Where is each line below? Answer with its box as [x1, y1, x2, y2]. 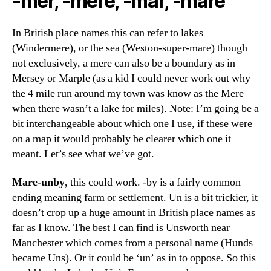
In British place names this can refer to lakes [12, 25, 203, 40]
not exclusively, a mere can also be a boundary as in [12, 56, 235, 70]
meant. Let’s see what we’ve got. [12, 146, 154, 161]
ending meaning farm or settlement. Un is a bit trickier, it [12, 191, 258, 204]
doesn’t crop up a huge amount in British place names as [12, 206, 255, 220]
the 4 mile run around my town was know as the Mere [12, 86, 244, 100]
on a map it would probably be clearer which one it [12, 131, 231, 146]
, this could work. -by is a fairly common [65, 175, 241, 189]
